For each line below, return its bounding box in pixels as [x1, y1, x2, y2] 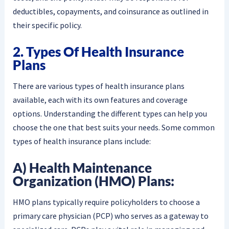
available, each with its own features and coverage [12, 94, 188, 105]
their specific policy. [12, 19, 82, 30]
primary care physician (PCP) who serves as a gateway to [12, 210, 209, 221]
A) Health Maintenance [12, 159, 152, 176]
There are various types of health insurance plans [12, 80, 185, 91]
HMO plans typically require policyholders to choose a [12, 196, 200, 207]
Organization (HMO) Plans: [12, 173, 174, 190]
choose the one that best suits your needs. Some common [12, 122, 215, 132]
